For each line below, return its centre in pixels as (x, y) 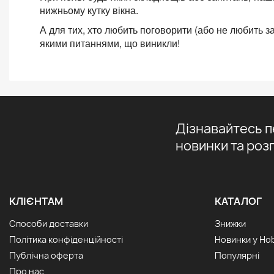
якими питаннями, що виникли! (110, 43)
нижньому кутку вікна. (89, 10)
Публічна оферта (46, 255)
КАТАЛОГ (238, 201)
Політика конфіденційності (66, 239)
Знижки (230, 223)
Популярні (237, 255)
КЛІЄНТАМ (36, 201)
